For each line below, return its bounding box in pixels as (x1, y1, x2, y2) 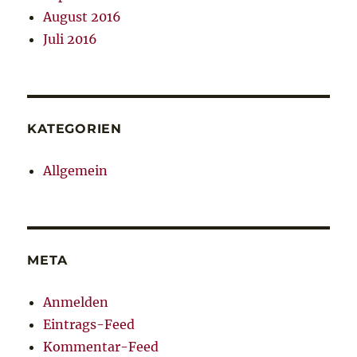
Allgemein (43, 163, 108, 179)
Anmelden (43, 294, 109, 311)
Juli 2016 (43, 31, 98, 48)
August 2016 (43, 9, 122, 25)
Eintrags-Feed (43, 316, 135, 333)
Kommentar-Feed (43, 339, 159, 355)
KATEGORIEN (27, 121, 122, 137)
